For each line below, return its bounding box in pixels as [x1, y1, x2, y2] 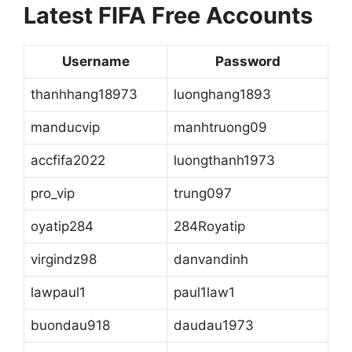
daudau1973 [174, 317, 254, 333]
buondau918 [31, 317, 110, 333]
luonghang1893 [174, 86, 271, 102]
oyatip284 [31, 218, 93, 234]
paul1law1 [174, 284, 235, 300]
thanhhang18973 [31, 86, 137, 102]
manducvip [31, 119, 100, 135]
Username [61, 53, 130, 69]
